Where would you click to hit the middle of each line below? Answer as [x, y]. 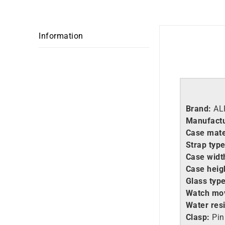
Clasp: [198, 217]
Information [61, 36]
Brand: [200, 109]
